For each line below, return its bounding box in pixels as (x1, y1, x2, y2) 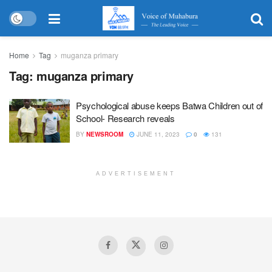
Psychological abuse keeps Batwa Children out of (76, 99, 263, 112)
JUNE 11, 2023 (135, 130, 180, 138)
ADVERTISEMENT (96, 170, 176, 177)
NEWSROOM (86, 130, 123, 138)
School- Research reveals (76, 112, 175, 124)
